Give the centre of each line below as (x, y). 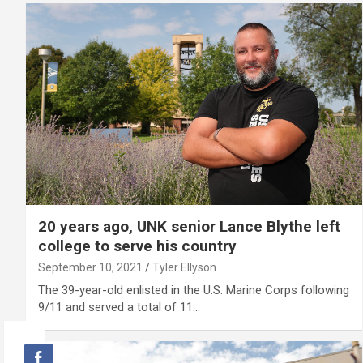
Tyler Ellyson (184, 267)
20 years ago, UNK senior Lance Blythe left (189, 226)
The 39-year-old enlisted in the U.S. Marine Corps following (194, 290)
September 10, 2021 (90, 267)
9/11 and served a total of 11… (119, 307)
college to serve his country (137, 246)
